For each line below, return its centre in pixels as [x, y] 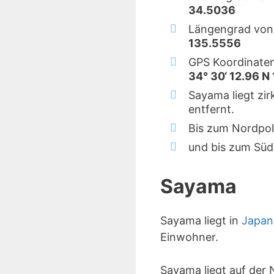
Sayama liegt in [201, 220]
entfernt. [211, 109]
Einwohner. [189, 237]
